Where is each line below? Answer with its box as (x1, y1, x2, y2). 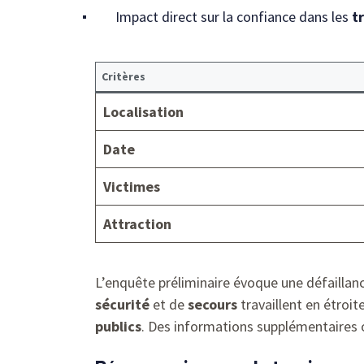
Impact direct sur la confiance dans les (115, 7, 352, 27)
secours (188, 294, 237, 314)
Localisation (103, 102, 184, 121)
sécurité (95, 294, 149, 314)
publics (95, 316, 141, 336)
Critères (102, 68, 145, 84)
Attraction (103, 214, 171, 233)
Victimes (103, 176, 160, 196)
